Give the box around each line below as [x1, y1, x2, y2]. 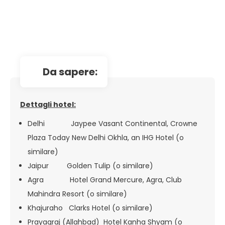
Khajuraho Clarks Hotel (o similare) [28, 203, 153, 213]
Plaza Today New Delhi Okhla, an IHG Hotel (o [28, 133, 184, 143]
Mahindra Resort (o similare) [28, 189, 127, 199]
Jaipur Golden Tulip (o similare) [28, 161, 153, 171]
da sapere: [50, 65, 97, 79]
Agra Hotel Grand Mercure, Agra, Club [28, 175, 182, 185]
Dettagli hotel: [20, 99, 76, 109]
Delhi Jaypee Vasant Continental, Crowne [28, 119, 197, 129]
